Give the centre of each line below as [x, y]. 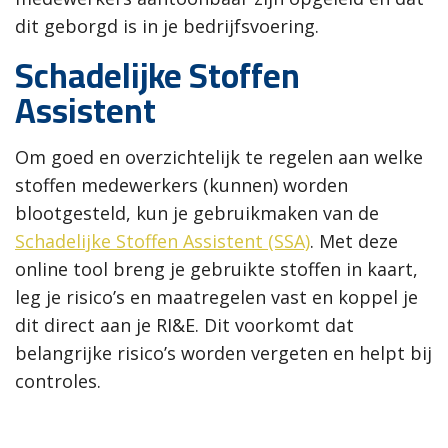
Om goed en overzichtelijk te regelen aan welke [219, 156]
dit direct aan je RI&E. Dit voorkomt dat [184, 324]
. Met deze [354, 240]
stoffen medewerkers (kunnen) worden [181, 184]
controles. [58, 380]
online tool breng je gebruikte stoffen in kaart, [216, 268]
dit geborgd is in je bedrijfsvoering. [167, 25]
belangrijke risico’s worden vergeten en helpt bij [223, 352]
